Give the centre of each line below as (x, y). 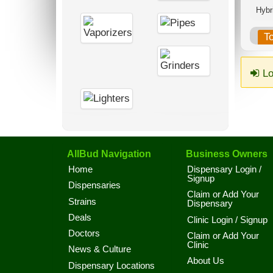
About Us (206, 261)
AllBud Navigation (109, 154)
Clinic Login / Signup (227, 220)
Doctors (84, 233)
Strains (82, 201)
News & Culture (100, 250)
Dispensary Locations (112, 265)
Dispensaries (94, 186)
